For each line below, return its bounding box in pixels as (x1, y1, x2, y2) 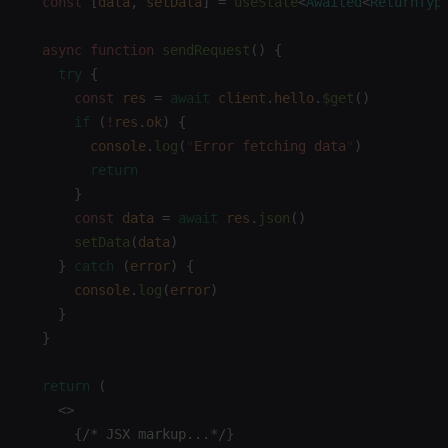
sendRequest (154, 42, 250, 58)
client (210, 90, 266, 106)
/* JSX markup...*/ (82, 426, 226, 442)
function (82, 42, 154, 58)
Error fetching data (194, 138, 346, 154)
